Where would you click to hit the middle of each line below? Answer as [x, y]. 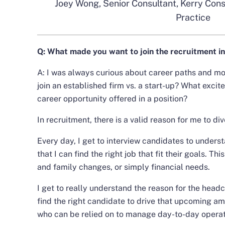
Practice [193, 17]
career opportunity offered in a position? [112, 99]
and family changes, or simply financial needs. [124, 167]
